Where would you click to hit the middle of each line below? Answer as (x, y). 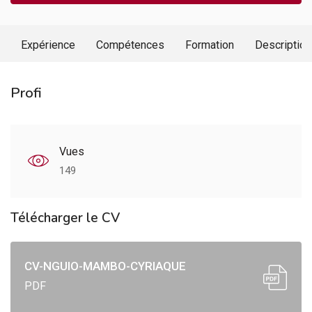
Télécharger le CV (65, 218)
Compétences (130, 45)
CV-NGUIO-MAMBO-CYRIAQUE (105, 266)
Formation (210, 45)
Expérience (48, 45)
